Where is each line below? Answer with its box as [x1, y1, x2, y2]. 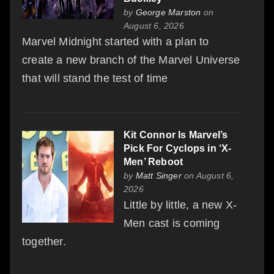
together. [22, 235, 66, 248]
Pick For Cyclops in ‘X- [124, 143, 232, 154]
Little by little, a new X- [124, 198, 237, 211]
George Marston [135, 7, 201, 17]
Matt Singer [135, 170, 182, 180]
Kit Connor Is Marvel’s [124, 129, 228, 140]
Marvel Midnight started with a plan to [22, 35, 209, 48]
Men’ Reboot [124, 156, 183, 167]
